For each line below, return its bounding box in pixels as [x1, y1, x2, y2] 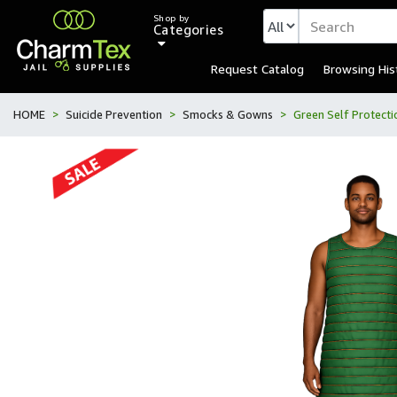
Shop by [153, 12, 190, 24]
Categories [153, 21, 223, 37]
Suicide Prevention [66, 107, 162, 121]
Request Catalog [211, 61, 304, 76]
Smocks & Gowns [183, 107, 273, 121]
